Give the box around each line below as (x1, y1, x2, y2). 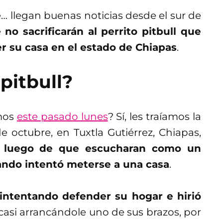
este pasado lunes (16, 110, 108, 122)
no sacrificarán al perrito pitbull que (5, 25, 202, 37)
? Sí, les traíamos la (108, 110, 202, 122)
